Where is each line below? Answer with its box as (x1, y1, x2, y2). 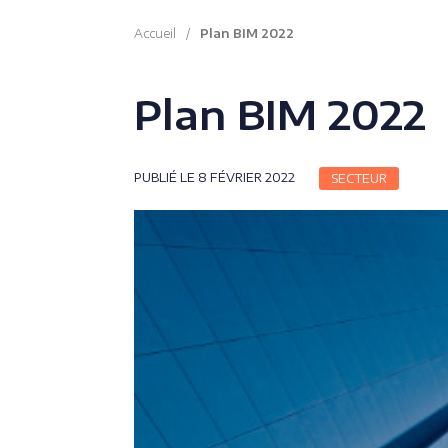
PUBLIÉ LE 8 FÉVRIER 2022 (134, 170, 295, 185)
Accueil (134, 26, 176, 41)
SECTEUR (331, 170, 387, 186)
